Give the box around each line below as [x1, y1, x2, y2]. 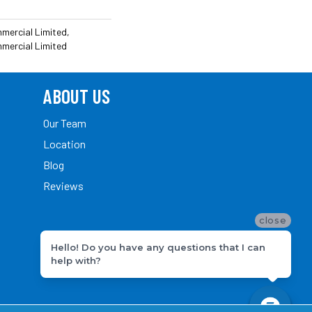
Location [43, 136, 86, 150]
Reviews [43, 178, 84, 192]
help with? [51, 254, 101, 266]
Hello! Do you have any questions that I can [51, 241, 265, 253]
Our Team [43, 116, 86, 130]
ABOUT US [43, 84, 110, 108]
